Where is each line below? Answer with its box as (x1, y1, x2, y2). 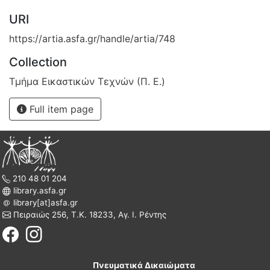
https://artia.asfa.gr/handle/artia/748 (9, 32, 175, 45)
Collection (9, 54, 67, 69)
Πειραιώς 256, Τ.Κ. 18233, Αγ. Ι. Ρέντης (11, 209, 166, 219)
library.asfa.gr (11, 185, 66, 195)
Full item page (27, 102, 93, 115)
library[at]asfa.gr (11, 197, 78, 207)
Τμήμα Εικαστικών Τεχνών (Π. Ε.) (9, 75, 165, 87)
